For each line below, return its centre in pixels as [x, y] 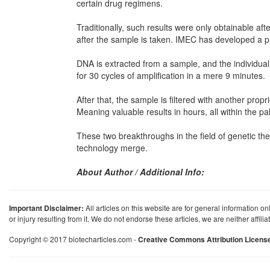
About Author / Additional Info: [140, 172]
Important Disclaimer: [46, 208]
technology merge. [112, 148]
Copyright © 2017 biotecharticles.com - [74, 239]
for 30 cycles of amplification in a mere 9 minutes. [171, 75]
